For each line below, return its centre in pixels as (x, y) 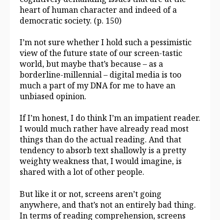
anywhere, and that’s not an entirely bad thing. (108, 205)
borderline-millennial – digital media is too (100, 74)
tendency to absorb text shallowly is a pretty (103, 151)
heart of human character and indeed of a (98, 10)
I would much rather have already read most (104, 129)
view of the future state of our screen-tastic (101, 53)
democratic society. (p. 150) (70, 20)
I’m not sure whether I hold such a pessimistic (106, 42)
